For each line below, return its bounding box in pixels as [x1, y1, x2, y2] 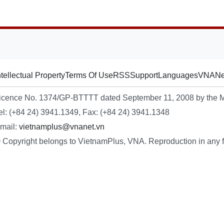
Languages [158, 71, 198, 79]
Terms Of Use [65, 71, 113, 79]
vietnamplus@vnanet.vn [19, 122, 104, 131]
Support [130, 71, 158, 79]
